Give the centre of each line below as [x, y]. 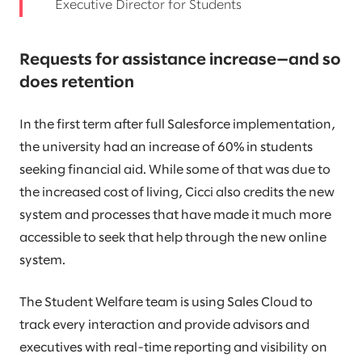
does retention [77, 83]
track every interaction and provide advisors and [164, 326]
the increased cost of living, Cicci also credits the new [177, 193]
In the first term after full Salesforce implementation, [177, 125]
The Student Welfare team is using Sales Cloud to [166, 303]
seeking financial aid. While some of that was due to [175, 170]
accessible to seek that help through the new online [173, 238]
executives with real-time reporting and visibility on [173, 348]
